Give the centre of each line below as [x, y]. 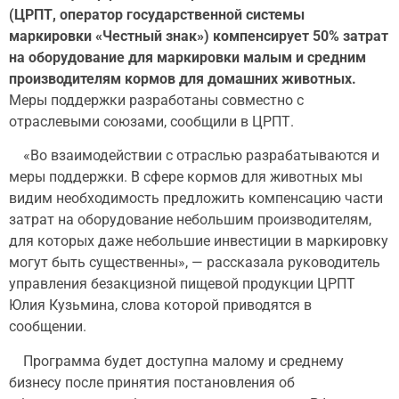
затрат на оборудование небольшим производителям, [190, 220]
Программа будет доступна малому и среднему [176, 361]
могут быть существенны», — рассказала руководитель [195, 263]
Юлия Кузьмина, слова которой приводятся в [160, 305]
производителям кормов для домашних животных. [183, 79]
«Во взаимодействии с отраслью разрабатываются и [194, 156]
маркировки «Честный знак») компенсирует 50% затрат [199, 36]
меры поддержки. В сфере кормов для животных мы [186, 177]
